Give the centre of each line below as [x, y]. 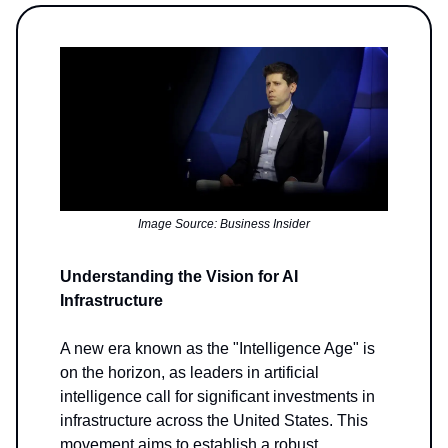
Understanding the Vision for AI [179, 277]
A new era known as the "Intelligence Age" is [217, 349]
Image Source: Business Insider [224, 224]
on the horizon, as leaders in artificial [189, 373]
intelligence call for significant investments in [217, 397]
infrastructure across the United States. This [214, 421]
